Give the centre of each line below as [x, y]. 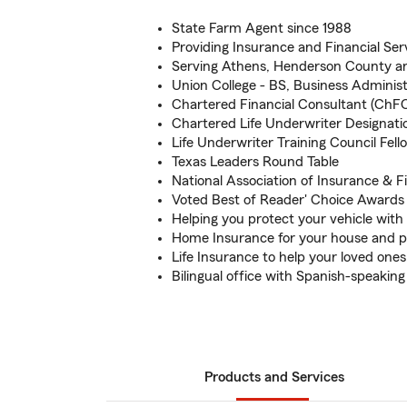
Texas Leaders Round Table [255, 162]
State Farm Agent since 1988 [262, 28]
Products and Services [274, 377]
